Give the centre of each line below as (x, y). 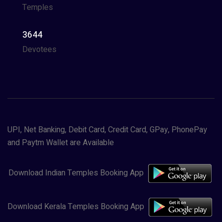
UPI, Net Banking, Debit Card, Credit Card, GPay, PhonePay (107, 130)
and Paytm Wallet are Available (61, 142)
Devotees (39, 49)
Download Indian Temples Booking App (77, 173)
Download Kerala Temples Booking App (77, 207)
